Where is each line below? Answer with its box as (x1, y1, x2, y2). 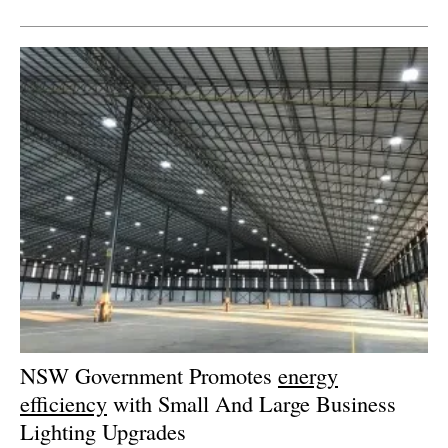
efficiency (20, 387, 107, 418)
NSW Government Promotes (20, 359, 278, 390)
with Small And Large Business (107, 387, 396, 418)
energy (278, 359, 338, 390)
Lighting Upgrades (20, 415, 186, 446)
